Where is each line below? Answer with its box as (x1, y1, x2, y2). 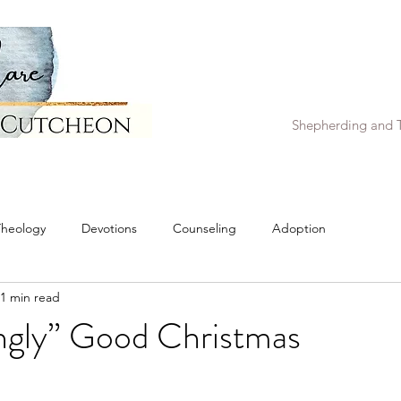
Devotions (81, 219, 137, 236)
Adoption (272, 219, 326, 236)
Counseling (173, 219, 236, 236)
